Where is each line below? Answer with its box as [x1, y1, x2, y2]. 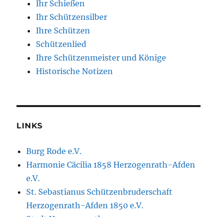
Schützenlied [36, 39, 87, 49]
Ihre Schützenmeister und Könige [36, 53, 167, 62]
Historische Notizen [36, 66, 113, 76]
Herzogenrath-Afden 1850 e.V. [26, 201, 144, 210]
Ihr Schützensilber [36, 12, 108, 22]
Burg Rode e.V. [26, 146, 82, 156]
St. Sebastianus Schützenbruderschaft [26, 187, 173, 197]
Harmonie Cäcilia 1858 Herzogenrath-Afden [26, 160, 196, 170]
